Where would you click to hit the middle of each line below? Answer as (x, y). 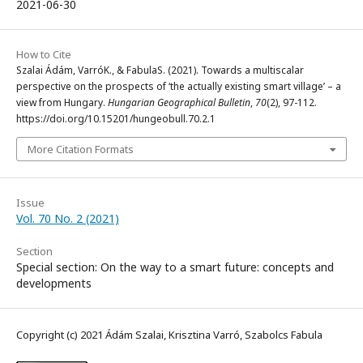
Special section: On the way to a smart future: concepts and (175, 267)
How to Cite (44, 55)
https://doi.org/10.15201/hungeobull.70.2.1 (116, 119)
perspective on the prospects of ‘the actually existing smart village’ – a (179, 87)
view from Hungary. (62, 103)
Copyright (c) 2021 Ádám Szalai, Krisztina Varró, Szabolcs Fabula (169, 335)
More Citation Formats (81, 149)
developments (54, 284)
